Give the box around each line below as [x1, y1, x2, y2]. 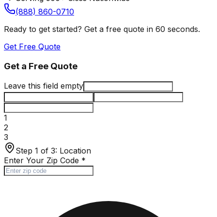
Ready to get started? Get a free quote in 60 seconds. [4, 24, 200, 34]
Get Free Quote [4, 42, 61, 52]
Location [60, 145, 91, 155]
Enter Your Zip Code [4, 155, 79, 165]
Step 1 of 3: [15, 145, 57, 155]
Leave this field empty [4, 80, 83, 91]
